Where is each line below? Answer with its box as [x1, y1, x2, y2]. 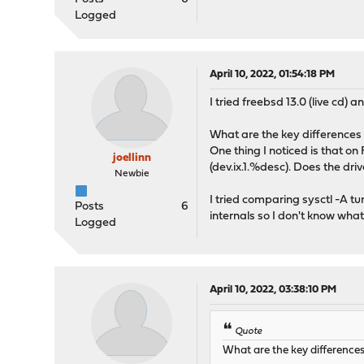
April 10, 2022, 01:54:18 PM [210, 69, 336, 80]
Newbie [114, 169, 149, 179]
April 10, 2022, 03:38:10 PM [210, 284, 337, 295]
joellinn [112, 152, 151, 164]
